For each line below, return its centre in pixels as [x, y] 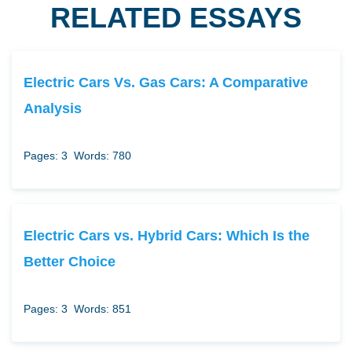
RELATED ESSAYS [176, 18]
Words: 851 [103, 309]
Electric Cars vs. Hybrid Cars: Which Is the [167, 236]
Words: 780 [103, 156]
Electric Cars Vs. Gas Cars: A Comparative [166, 82]
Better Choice [70, 262]
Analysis [53, 108]
